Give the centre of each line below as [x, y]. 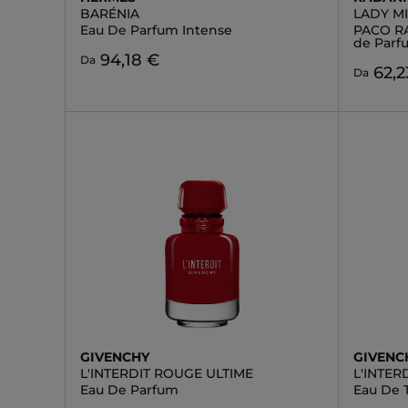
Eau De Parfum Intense [156, 30]
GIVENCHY [115, 357]
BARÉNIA [110, 14]
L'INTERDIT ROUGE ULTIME [167, 373]
